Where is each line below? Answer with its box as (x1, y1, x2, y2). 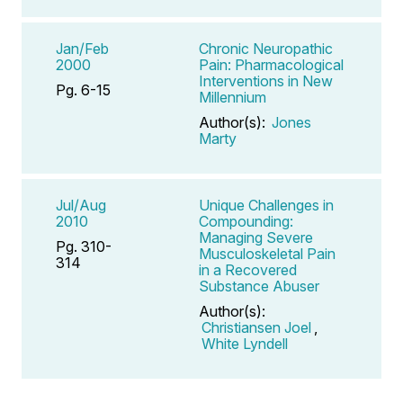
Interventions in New (199, 71, 333, 90)
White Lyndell (201, 334, 288, 353)
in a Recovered (199, 260, 297, 279)
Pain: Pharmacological (199, 55, 344, 74)
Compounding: (199, 211, 293, 230)
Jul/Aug (56, 195, 106, 214)
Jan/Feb (56, 39, 109, 58)
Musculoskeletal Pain (199, 244, 336, 263)
